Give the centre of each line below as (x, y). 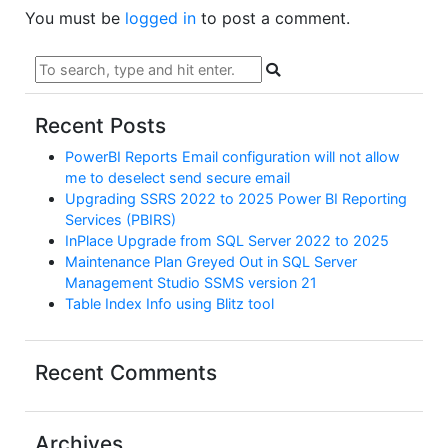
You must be (75, 18)
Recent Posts (100, 125)
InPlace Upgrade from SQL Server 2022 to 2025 (227, 240)
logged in (160, 18)
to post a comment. (273, 18)
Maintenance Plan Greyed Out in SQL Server (211, 261)
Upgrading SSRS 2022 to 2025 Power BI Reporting (236, 198)
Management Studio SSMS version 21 (191, 282)
